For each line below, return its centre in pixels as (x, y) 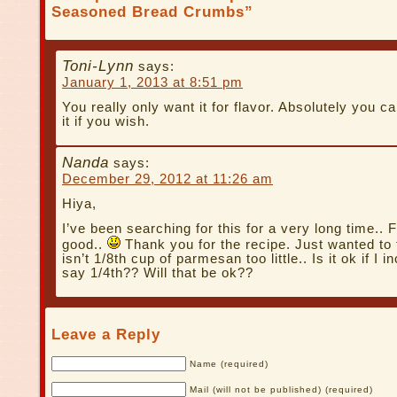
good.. (85, 245)
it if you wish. (106, 121)
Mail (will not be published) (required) (281, 390)
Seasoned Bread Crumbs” (152, 12)
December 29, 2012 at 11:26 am (167, 179)
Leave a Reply (106, 335)
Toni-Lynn (98, 65)
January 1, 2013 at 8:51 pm (152, 82)
